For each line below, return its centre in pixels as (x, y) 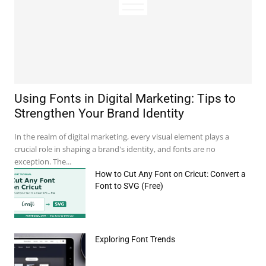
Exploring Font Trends (135, 240)
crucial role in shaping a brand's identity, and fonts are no (115, 149)
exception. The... (43, 162)
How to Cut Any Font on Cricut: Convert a (170, 174)
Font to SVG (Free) (129, 186)
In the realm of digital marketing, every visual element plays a (122, 137)
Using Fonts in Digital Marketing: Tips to (125, 99)
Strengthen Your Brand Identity (99, 114)
